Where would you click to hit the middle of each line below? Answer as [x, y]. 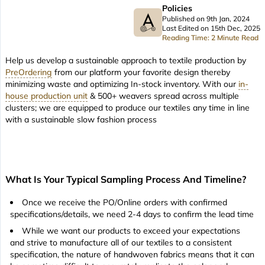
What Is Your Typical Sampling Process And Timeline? [126, 180]
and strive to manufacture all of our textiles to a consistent [121, 243]
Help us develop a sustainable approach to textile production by [126, 61]
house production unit [46, 96]
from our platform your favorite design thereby [141, 72]
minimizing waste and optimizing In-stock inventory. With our [122, 84]
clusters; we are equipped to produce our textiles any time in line [127, 108]
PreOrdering [29, 72]
